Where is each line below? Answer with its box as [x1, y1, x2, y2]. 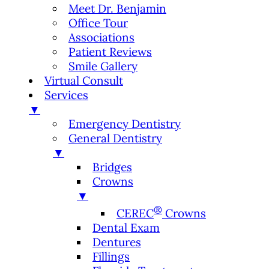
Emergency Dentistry [68, 116, 181, 131]
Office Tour [68, 16, 128, 31]
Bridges [92, 160, 132, 175]
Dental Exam [92, 220, 160, 235]
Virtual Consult [44, 73, 123, 88]
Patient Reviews [68, 44, 152, 59]
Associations [68, 30, 134, 45]
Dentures [92, 234, 141, 249]
